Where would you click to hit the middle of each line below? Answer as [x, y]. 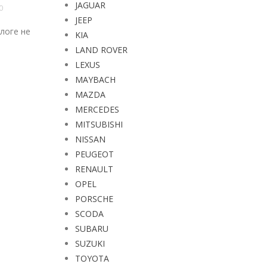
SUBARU [92, 229]
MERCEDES [97, 109]
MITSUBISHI [99, 124]
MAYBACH [95, 80]
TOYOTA [92, 258]
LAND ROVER [101, 50]
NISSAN [90, 139]
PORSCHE [94, 199]
